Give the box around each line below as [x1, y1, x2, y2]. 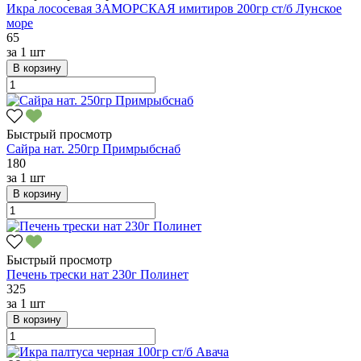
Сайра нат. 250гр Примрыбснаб [6, 142, 180, 156]
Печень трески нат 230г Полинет [6, 268, 189, 282]
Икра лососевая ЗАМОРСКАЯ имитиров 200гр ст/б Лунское [6, 2, 342, 16]
